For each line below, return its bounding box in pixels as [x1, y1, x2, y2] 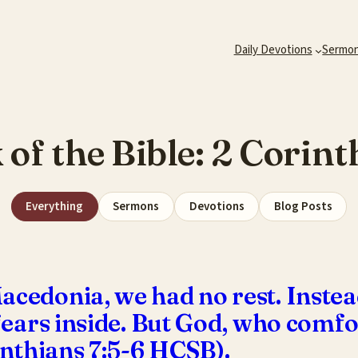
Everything [26, 197, 84, 215]
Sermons [113, 197, 160, 215]
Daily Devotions [233, 42, 312, 58]
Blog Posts [273, 197, 332, 215]
